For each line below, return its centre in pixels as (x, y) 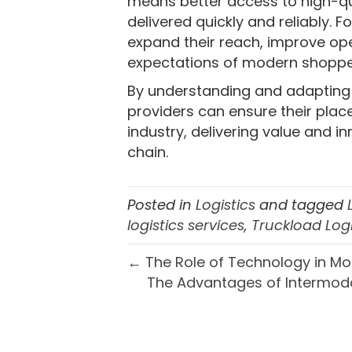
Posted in (161, 205)
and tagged (301, 205)
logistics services (186, 225)
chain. (148, 152)
